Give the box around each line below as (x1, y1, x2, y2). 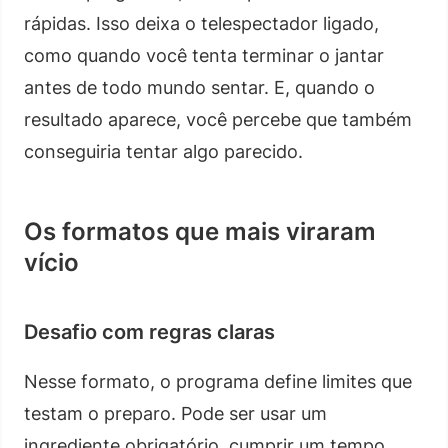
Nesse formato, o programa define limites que (24, 370, 412, 392)
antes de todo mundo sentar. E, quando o (24, 76, 375, 98)
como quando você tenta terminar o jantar (24, 44, 384, 66)
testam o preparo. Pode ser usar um (24, 402, 327, 424)
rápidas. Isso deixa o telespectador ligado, (24, 12, 379, 34)
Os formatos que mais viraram (24, 216, 376, 246)
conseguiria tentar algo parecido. (24, 140, 303, 162)
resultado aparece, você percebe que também (24, 108, 412, 130)
